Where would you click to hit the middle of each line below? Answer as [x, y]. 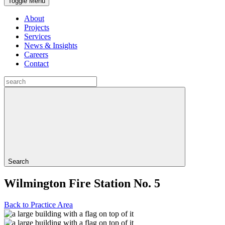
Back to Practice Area [38, 204]
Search [18, 161]
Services [37, 36]
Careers [36, 54]
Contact [36, 64]
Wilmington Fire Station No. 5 [82, 183]
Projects [37, 27]
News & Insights [51, 45]
